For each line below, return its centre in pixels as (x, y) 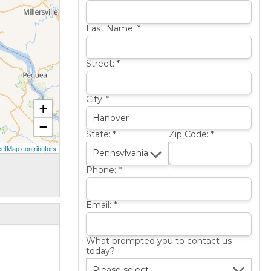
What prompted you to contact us (158, 240)
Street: (101, 64)
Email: (100, 205)
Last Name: (111, 28)
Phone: (102, 170)
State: (99, 135)
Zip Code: (190, 135)
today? (100, 251)
